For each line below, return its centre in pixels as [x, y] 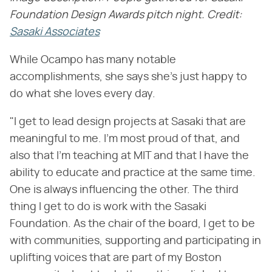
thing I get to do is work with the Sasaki [108, 207]
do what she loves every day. [83, 94]
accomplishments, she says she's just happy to [128, 77]
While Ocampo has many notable [93, 60]
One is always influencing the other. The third [124, 190]
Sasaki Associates [55, 32]
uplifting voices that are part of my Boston [116, 258]
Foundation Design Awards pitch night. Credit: [126, 15]
